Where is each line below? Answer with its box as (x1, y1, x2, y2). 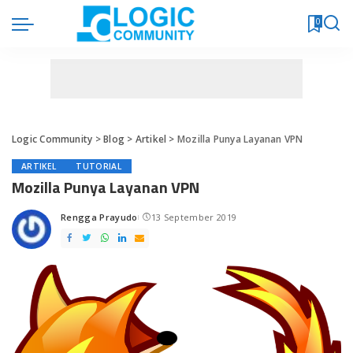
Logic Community (12, 132, 93, 146)
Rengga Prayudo (61, 211, 138, 223)
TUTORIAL (76, 161, 122, 172)
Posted (60, 217, 91, 229)
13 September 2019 (150, 211, 237, 223)
